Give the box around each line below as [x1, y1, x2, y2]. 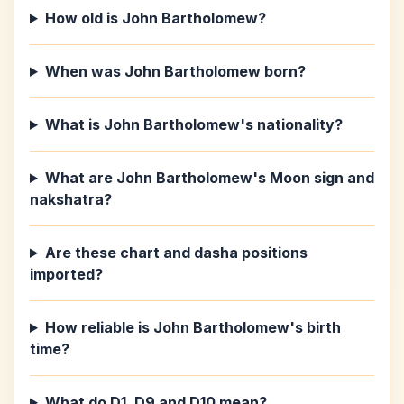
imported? [30, 265, 103, 283]
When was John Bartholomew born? [44, 62, 306, 80]
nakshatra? [30, 190, 112, 208]
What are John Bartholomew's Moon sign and [44, 169, 374, 187]
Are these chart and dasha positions [44, 243, 308, 262]
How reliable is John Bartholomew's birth [44, 318, 341, 336]
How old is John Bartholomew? [44, 9, 266, 27]
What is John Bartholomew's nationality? [44, 115, 343, 133]
